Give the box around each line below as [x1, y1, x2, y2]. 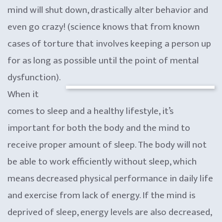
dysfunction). [7, 69, 60, 85]
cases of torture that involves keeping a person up [7, 36, 211, 52]
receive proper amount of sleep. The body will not [7, 137, 207, 153]
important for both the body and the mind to [7, 120, 190, 136]
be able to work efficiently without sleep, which [7, 154, 197, 169]
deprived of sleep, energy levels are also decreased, [7, 204, 212, 220]
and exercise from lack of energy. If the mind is [7, 187, 195, 203]
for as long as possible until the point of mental [7, 53, 199, 68]
